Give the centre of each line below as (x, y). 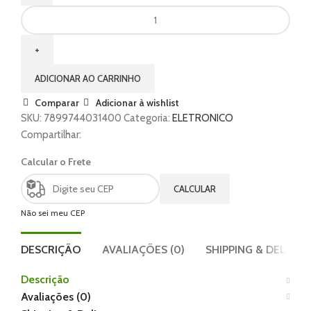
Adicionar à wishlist (137, 102)
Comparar (57, 102)
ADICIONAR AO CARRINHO (88, 79)
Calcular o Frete (56, 162)
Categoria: (147, 118)
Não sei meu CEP (53, 213)
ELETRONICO (203, 118)
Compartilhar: (51, 135)
